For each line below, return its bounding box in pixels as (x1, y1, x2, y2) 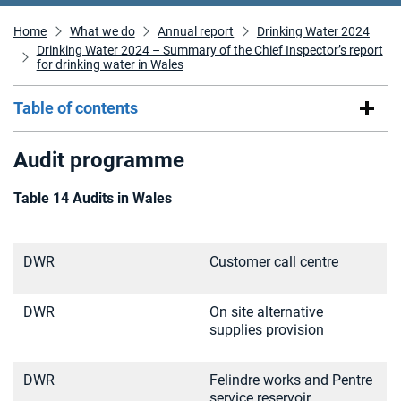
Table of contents (13, 98, 138, 117)
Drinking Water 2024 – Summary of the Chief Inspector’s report (36, 43, 383, 57)
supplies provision (209, 321, 324, 338)
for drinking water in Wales (36, 57, 183, 72)
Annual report (158, 24, 235, 38)
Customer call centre (209, 253, 338, 270)
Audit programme (13, 148, 184, 173)
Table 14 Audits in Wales (13, 190, 172, 207)
